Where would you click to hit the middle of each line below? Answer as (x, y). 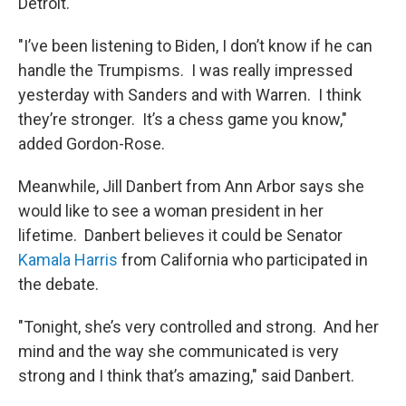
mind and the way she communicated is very (179, 352)
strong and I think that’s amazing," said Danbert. (188, 376)
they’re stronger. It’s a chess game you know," (183, 120)
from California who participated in (243, 260)
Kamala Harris (68, 260)
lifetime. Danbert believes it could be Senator (180, 236)
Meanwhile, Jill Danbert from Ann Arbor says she (191, 187)
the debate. (58, 285)
